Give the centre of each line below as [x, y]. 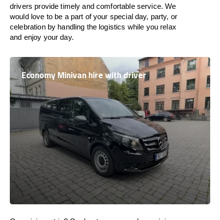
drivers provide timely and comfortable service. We [93, 6]
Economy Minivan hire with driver [84, 75]
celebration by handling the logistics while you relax [93, 27]
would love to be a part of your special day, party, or [94, 16]
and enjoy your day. [42, 37]
